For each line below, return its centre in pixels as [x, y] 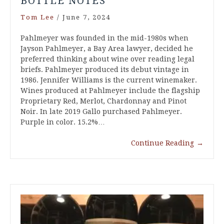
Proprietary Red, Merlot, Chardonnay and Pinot [103, 101]
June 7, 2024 [86, 17]
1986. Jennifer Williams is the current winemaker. [109, 80]
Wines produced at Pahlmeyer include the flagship [110, 90]
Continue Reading [162, 143]
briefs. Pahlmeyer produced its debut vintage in [105, 69]
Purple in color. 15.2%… [63, 122]
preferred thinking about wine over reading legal [107, 59]
